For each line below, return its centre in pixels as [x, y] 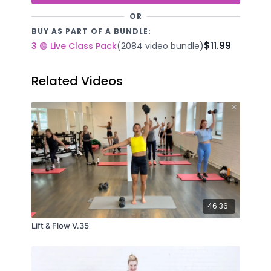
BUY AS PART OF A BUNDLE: [91, 31]
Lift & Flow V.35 [60, 226]
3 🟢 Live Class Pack [74, 46]
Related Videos [77, 81]
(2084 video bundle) [160, 46]
